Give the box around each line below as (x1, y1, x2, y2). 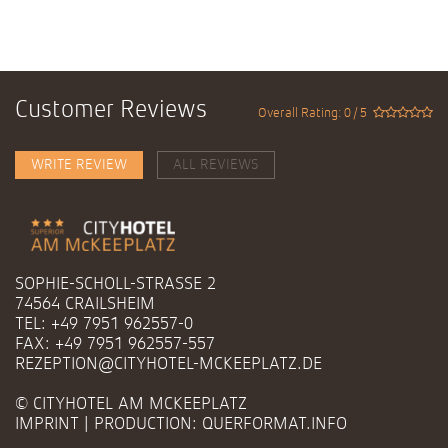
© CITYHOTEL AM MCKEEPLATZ (15, 395, 247, 413)
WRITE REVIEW (31, 158, 127, 173)
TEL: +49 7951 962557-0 (15, 315, 193, 333)
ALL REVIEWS (173, 158, 259, 173)
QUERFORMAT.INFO (202, 415, 347, 433)
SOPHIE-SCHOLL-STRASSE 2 (15, 275, 216, 293)
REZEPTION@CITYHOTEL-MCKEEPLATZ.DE (15, 355, 322, 373)
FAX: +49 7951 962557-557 (15, 335, 215, 353)
